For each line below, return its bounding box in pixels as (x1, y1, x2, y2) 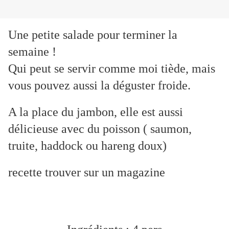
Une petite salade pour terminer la (8, 28, 177, 42)
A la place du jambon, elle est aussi (8, 105, 183, 119)
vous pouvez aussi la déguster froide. (8, 79, 191, 93)
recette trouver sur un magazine (8, 166, 165, 179)
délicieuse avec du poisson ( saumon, (8, 122, 192, 136)
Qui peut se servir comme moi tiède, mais (8, 62, 215, 76)
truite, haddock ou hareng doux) (8, 139, 167, 153)
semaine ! (8, 45, 56, 59)
